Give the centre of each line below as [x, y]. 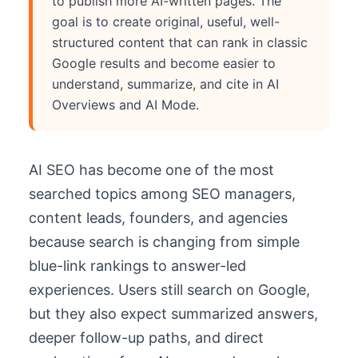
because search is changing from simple [164, 242]
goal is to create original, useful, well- [166, 22]
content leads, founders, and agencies [158, 218]
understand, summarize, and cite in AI [165, 84]
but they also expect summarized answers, [173, 314]
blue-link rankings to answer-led [137, 266]
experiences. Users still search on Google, [169, 290]
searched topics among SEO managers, [162, 194]
